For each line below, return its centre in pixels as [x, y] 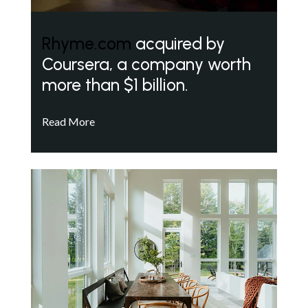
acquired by [178, 43]
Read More [68, 121]
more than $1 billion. [115, 85]
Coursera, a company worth [146, 64]
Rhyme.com [87, 43]
